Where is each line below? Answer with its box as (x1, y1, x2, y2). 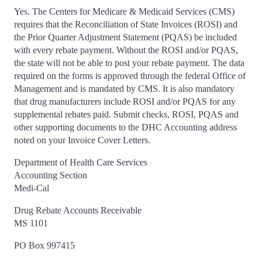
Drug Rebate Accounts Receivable (14, 205, 142, 216)
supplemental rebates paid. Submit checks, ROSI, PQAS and (14, 109, 239, 120)
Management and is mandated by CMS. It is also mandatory (14, 84, 235, 94)
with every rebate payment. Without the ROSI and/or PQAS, (14, 45, 238, 56)
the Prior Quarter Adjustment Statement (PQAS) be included (14, 32, 237, 43)
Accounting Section (14, 170, 87, 181)
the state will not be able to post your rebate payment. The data (14, 58, 244, 68)
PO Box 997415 (14, 240, 75, 251)
